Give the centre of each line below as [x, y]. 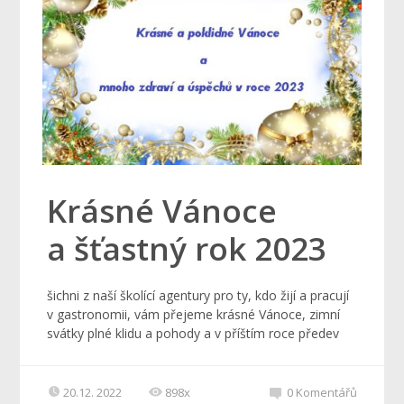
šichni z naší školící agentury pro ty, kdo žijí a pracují [198, 296]
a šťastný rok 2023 [187, 249]
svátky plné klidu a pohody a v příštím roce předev [193, 334]
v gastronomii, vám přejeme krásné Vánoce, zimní [194, 315]
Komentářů [326, 393]
